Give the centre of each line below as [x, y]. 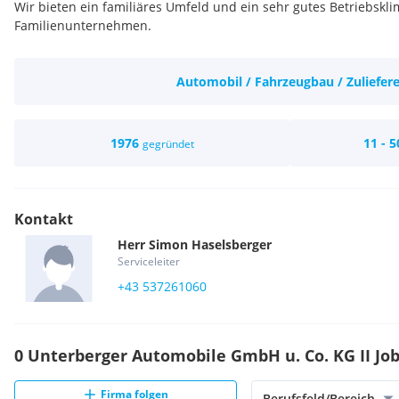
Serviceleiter [149, 261]
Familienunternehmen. [83, 25]
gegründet [168, 144]
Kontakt [44, 219]
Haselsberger [232, 244]
